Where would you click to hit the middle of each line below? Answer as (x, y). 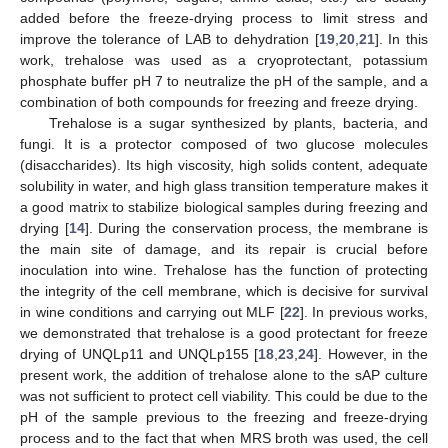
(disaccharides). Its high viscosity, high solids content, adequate (224, 165)
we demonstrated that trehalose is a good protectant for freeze (224, 333)
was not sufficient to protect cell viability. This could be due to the (224, 396)
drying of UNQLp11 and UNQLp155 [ (139, 354)
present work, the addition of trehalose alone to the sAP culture (224, 375)
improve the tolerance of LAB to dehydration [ (169, 39)
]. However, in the (371, 354)
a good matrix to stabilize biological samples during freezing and (224, 207)
